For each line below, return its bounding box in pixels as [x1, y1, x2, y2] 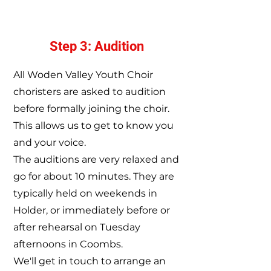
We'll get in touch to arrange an [13, 255, 166, 267]
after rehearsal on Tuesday [13, 221, 140, 233]
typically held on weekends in [13, 188, 157, 199]
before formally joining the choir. [13, 103, 169, 114]
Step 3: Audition [50, 39, 144, 54]
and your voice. [13, 137, 86, 148]
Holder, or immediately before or [13, 204, 170, 216]
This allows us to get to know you [13, 120, 174, 131]
